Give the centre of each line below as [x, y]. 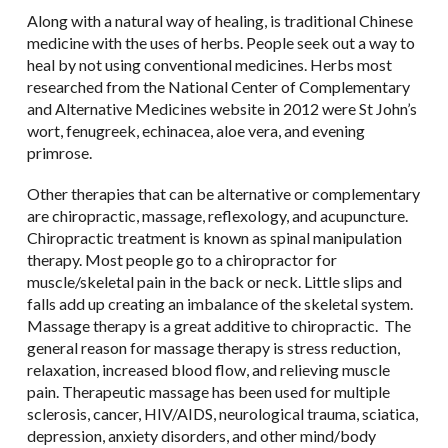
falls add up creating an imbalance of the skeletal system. [219, 304]
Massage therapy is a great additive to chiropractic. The [218, 326]
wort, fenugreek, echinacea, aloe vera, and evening [195, 131]
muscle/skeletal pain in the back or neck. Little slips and [214, 282]
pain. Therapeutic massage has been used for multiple [208, 392]
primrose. [59, 153]
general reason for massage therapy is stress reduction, [213, 348]
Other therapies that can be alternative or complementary [223, 194]
